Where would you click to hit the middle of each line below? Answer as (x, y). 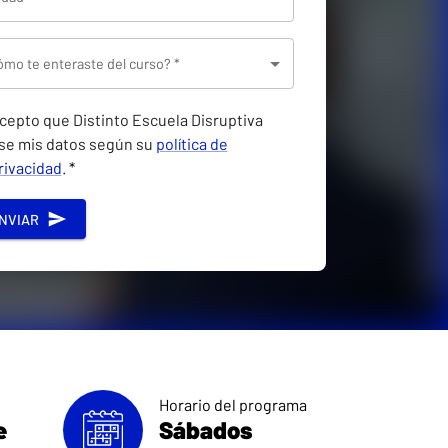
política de (191, 144)
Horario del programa (233, 404)
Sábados (205, 429)
